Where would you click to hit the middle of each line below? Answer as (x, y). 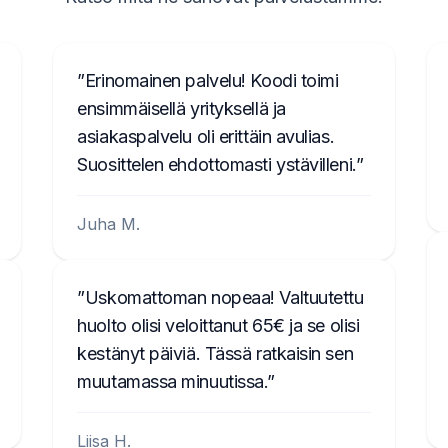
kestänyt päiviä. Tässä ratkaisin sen (215, 353)
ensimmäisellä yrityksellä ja (181, 108)
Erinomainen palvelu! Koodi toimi (211, 80)
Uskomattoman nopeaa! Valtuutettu (224, 297)
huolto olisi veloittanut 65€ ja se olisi (218, 325)
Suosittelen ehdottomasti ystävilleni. (216, 164)
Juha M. (109, 224)
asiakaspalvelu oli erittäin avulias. (206, 136)
